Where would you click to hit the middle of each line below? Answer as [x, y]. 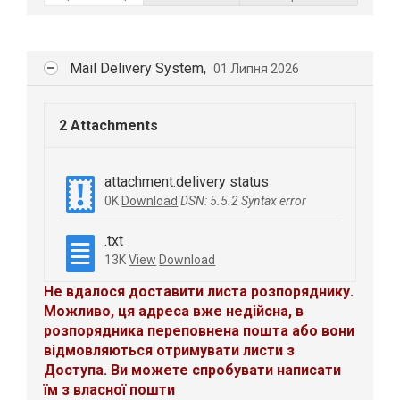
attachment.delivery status [187, 182]
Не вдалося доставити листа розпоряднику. [199, 292]
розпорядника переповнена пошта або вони [200, 331]
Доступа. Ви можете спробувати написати [193, 371]
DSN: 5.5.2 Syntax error [244, 201]
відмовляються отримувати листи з [170, 351]
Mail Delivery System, [140, 68]
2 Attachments [109, 126]
